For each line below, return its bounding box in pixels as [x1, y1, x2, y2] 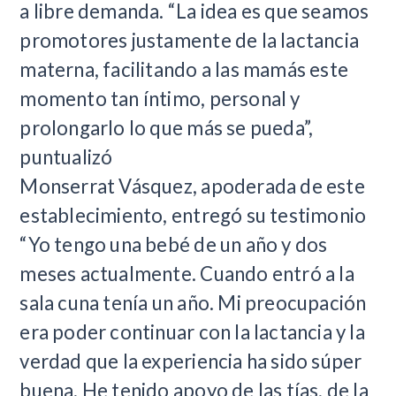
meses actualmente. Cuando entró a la [19, 261, 354, 286]
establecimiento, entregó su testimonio [19, 202, 367, 227]
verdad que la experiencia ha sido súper [19, 348, 362, 373]
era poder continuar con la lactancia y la [19, 319, 365, 344]
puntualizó [19, 144, 113, 169]
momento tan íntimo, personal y [19, 86, 301, 110]
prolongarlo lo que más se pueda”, [19, 115, 314, 140]
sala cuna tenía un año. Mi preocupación [19, 290, 367, 315]
